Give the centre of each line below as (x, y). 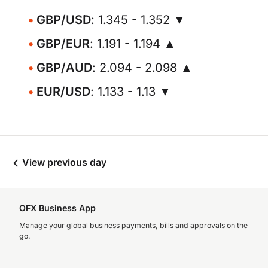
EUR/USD (63, 92)
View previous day (63, 162)
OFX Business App (57, 208)
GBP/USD (64, 20)
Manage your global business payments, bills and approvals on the (133, 225)
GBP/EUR (63, 44)
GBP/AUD (64, 68)
